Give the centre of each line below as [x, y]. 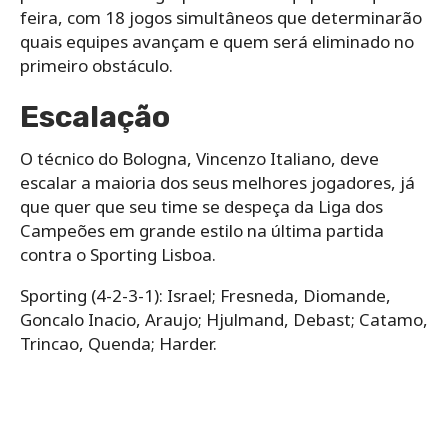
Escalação [95, 116]
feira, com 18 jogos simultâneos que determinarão [221, 17]
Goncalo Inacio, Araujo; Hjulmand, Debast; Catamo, [224, 319]
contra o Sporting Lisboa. [118, 254]
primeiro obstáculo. [96, 65]
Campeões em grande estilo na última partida [202, 230]
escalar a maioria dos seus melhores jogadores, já [217, 182]
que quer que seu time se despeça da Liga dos [201, 206]
